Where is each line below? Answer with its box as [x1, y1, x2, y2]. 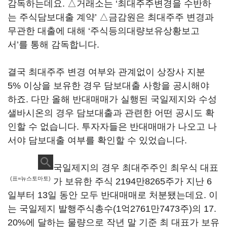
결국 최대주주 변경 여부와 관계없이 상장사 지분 [8, 67, 205, 77]
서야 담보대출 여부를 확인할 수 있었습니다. [8, 135, 187, 145]
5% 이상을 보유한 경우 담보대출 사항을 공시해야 [8, 81, 209, 91]
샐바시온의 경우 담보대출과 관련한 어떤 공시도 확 [8, 108, 214, 118]
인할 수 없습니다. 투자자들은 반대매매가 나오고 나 [8, 122, 217, 132]
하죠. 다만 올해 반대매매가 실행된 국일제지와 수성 [8, 94, 217, 104]
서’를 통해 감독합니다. [8, 40, 99, 50]
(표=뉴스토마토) [10, 175, 51, 181]
